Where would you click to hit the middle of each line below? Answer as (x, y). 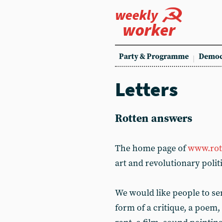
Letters (146, 89)
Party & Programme (154, 57)
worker (149, 30)
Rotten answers (154, 119)
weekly (137, 15)
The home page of (151, 148)
